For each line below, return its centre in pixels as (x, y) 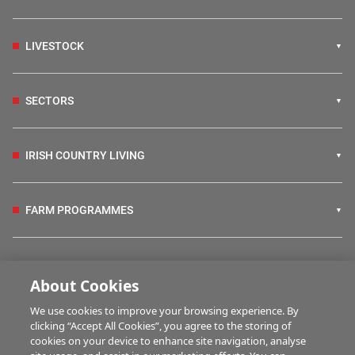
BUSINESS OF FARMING (84, 319)
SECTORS (50, 100)
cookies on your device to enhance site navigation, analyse (168, 341)
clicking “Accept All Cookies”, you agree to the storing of (161, 326)
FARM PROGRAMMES (79, 210)
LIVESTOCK (55, 46)
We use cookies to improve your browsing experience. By (165, 311)
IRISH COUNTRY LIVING (85, 155)
